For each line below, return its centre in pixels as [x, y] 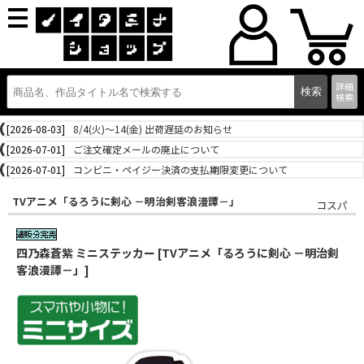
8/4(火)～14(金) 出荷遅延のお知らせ [153, 129]
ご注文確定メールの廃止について [146, 149]
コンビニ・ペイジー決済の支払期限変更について [180, 169]
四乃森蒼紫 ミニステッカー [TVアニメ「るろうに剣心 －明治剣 [178, 253]
